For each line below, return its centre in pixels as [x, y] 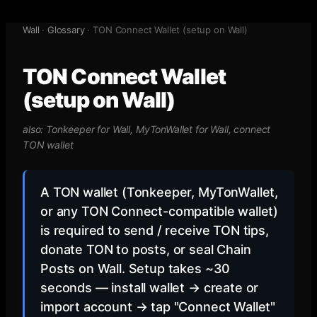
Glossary [66, 30]
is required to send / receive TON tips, [155, 230]
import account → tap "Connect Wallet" [158, 307]
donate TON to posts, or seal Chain [146, 249]
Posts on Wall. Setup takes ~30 [136, 269]
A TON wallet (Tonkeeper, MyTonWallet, [160, 192]
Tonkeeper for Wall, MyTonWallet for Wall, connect [158, 129]
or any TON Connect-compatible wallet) [160, 211]
